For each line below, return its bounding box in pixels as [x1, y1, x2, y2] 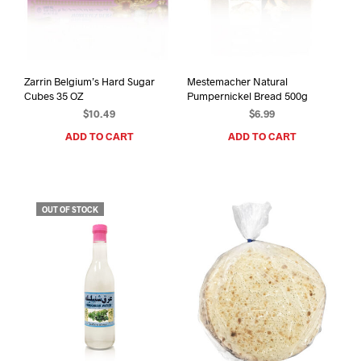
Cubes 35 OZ [24, 89, 83, 103]
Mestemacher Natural [186, 75, 288, 89]
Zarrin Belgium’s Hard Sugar [24, 75, 155, 89]
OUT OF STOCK [42, 204, 98, 214]
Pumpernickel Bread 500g [186, 89, 308, 103]
